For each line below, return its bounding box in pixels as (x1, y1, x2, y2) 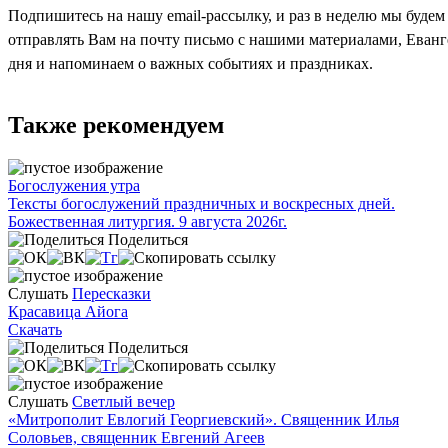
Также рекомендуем (8, 111, 224, 138)
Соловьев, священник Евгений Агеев (8, 428, 265, 446)
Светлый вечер (72, 392, 175, 410)
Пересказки (72, 284, 151, 302)
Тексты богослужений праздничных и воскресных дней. (8, 194, 395, 212)
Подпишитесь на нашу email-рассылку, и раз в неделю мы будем (8, 6, 445, 24)
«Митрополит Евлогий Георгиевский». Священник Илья (8, 410, 399, 428)
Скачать (8, 320, 62, 338)
